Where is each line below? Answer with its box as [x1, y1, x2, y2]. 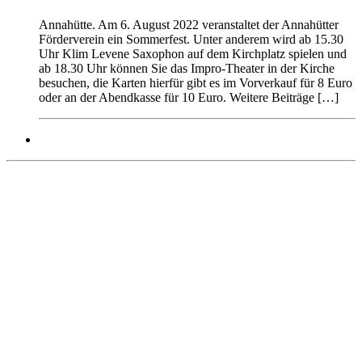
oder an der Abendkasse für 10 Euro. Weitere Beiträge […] [39, 90, 339, 104]
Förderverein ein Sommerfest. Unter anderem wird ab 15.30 [39, 32, 343, 46]
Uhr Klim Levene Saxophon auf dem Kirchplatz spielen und [39, 46, 347, 61]
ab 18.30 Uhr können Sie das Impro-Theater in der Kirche [39, 61, 335, 75]
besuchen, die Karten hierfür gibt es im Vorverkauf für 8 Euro [39, 75, 352, 90]
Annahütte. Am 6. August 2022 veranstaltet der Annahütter [39, 17, 339, 32]
